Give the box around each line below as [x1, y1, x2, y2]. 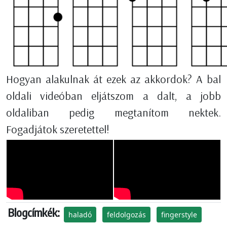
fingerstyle [161, 210, 197, 220]
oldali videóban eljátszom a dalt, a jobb [6, 89, 221, 103]
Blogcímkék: [8, 206, 60, 220]
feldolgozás [107, 210, 146, 220]
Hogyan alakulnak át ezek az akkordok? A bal [6, 72, 221, 87]
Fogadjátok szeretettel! [6, 122, 109, 137]
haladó [68, 210, 92, 220]
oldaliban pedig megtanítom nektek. [6, 105, 221, 120]
